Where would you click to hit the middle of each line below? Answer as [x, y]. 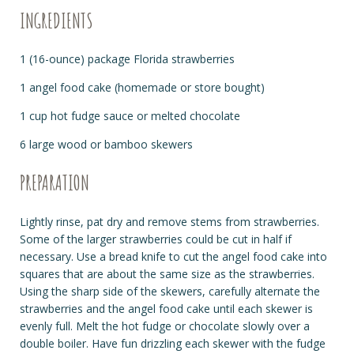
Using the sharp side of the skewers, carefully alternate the [170, 291]
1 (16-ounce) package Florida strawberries [128, 59]
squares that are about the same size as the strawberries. [168, 273]
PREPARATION [55, 183]
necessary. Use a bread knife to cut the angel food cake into [174, 256]
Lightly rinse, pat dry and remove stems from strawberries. [170, 221]
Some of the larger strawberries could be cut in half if [156, 239]
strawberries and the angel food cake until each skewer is [167, 308]
